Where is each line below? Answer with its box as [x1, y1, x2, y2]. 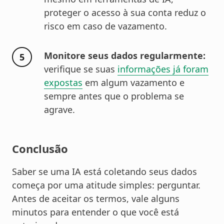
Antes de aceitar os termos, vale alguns [12, 192, 179, 205]
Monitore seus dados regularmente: [44, 49, 205, 62]
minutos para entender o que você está [12, 206, 179, 218]
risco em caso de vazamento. [44, 20, 167, 32]
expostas [44, 76, 82, 89]
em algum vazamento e [82, 76, 184, 89]
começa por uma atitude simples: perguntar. [12, 179, 200, 191]
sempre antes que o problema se [44, 90, 184, 102]
